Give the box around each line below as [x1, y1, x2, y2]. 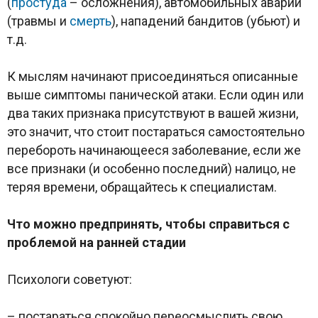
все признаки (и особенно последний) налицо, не [7, 160, 296, 176]
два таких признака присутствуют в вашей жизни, [7, 105, 298, 121]
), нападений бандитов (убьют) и [111, 13, 300, 28]
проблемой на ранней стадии [7, 234, 186, 250]
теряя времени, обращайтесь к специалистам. [7, 179, 277, 194]
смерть [70, 13, 111, 28]
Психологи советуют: [7, 271, 132, 287]
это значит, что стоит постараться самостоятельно [7, 124, 305, 139]
